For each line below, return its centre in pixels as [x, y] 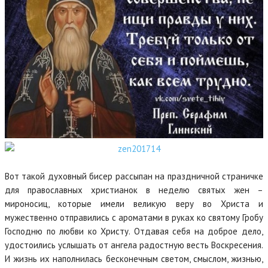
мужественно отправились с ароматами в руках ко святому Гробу [134, 217]
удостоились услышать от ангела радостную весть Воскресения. [134, 245]
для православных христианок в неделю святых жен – [134, 190]
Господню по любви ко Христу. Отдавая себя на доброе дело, [134, 231]
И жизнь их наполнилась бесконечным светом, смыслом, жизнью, [134, 259]
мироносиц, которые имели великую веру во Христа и [134, 204]
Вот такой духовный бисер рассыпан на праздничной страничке [134, 176]
